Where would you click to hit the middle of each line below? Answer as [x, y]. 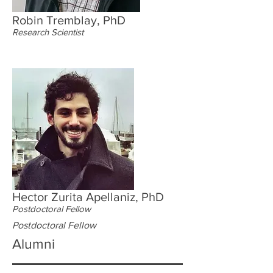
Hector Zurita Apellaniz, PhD [88, 197]
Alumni [34, 244]
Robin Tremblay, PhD [69, 20]
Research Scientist [48, 32]
